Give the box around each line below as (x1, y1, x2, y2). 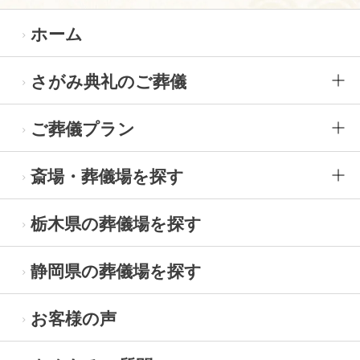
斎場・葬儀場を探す (31, 166, 184, 186)
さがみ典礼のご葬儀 (31, 72, 186, 91)
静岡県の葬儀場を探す (31, 261, 202, 280)
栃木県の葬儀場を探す (31, 214, 202, 233)
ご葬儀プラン (31, 119, 135, 138)
